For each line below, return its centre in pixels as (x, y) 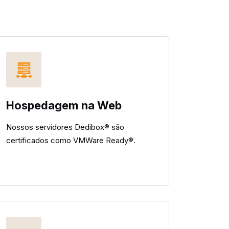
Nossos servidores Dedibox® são (65, 127)
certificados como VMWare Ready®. (71, 140)
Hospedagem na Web (64, 105)
